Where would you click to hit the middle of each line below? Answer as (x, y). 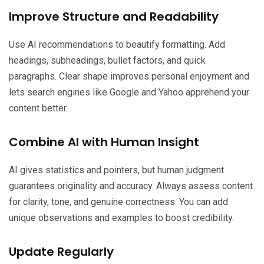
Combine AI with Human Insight (104, 142)
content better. (38, 108)
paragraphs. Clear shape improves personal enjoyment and (129, 77)
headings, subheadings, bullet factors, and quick (107, 61)
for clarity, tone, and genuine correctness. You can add (118, 202)
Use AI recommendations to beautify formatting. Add (117, 45)
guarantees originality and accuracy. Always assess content (131, 186)
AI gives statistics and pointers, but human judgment (116, 170)
